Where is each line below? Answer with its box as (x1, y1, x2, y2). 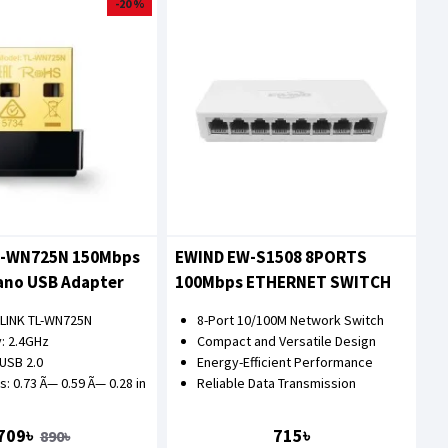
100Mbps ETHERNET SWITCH (175, 271, 392, 294)
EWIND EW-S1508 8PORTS (175, 246, 368, 269)
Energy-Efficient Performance (197, 353, 374, 372)
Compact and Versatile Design (197, 332, 377, 351)
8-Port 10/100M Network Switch (197, 311, 385, 330)
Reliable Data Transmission (197, 374, 357, 393)
